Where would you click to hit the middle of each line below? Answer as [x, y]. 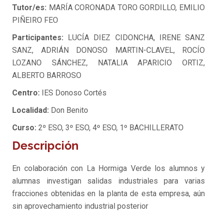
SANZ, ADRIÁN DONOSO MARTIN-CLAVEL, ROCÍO [108, 50]
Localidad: [31, 110]
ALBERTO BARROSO [47, 75]
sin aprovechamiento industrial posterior [80, 206]
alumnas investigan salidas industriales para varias [108, 181]
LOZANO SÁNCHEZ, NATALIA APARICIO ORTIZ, [108, 63]
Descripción [45, 146]
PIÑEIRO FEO [35, 20]
